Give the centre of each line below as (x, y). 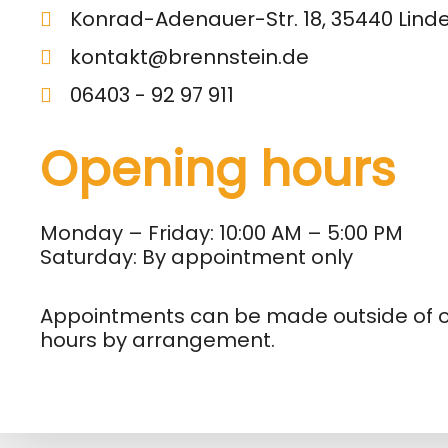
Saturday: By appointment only (196, 256)
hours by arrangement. (157, 339)
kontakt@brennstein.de (189, 56)
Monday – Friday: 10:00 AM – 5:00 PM (221, 232)
